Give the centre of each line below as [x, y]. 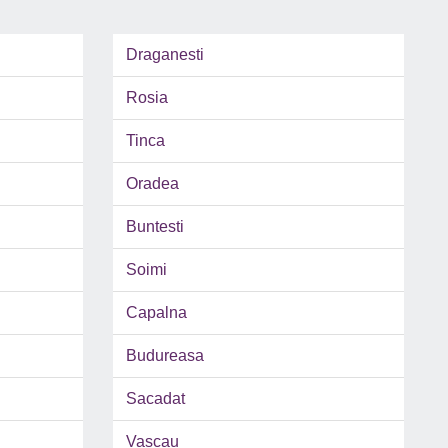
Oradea [152, 184]
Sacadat [155, 399]
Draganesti [164, 55]
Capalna [156, 313]
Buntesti [154, 227]
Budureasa [164, 356]
